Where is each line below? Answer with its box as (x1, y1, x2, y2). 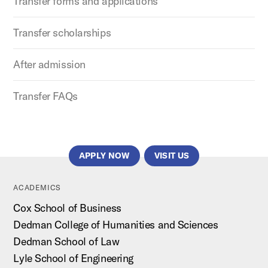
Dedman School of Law (13, 234, 120, 248)
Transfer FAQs (13, 89, 78, 103)
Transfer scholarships (13, 25, 111, 39)
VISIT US (154, 150, 190, 161)
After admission (13, 57, 86, 71)
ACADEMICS (13, 182, 61, 192)
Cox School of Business (13, 200, 121, 215)
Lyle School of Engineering (13, 251, 133, 265)
